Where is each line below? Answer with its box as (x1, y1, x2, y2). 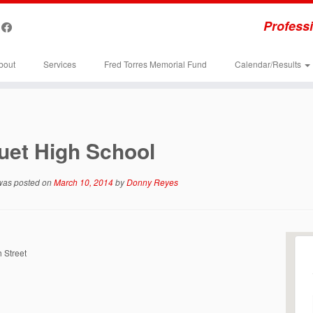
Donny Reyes (126, 176, 178, 188)
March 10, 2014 (54, 176, 113, 188)
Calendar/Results (234, 58, 303, 70)
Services (43, 58, 76, 70)
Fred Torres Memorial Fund (103, 58, 207, 70)
